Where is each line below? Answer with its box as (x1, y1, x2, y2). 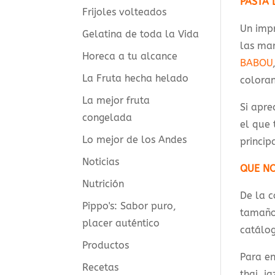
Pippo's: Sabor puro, (82, 199, 177, 212)
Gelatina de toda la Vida (82, 28, 199, 40)
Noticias (82, 155, 120, 168)
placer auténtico (82, 217, 160, 229)
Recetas (82, 261, 119, 273)
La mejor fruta (82, 94, 150, 106)
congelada (82, 111, 133, 123)
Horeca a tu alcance (82, 50, 178, 62)
